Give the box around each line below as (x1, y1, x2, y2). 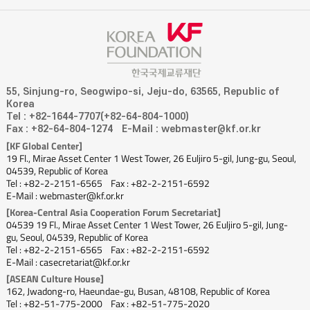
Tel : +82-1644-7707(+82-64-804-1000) (6, 111, 189, 122)
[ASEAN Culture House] (6, 272, 104, 286)
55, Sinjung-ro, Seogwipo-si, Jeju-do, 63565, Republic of (6, 86, 280, 97)
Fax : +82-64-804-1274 (6, 123, 113, 134)
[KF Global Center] (6, 138, 82, 153)
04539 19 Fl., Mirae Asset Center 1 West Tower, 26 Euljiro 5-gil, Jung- (6, 218, 288, 232)
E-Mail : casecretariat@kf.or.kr (6, 255, 130, 270)
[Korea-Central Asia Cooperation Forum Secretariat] (6, 206, 221, 220)
